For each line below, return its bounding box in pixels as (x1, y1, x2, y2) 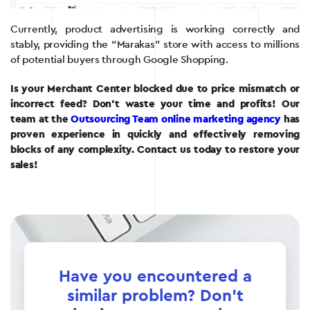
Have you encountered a (58, 268, 252, 286)
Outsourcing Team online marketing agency (71, 114, 281, 125)
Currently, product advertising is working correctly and (10, 24, 300, 35)
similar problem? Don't (66, 288, 244, 305)
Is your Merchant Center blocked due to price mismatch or (10, 84, 300, 95)
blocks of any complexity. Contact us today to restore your (10, 145, 300, 156)
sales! (10, 160, 38, 171)
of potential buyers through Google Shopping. (10, 55, 228, 66)
